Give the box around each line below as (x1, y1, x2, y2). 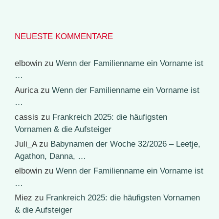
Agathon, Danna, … (15, 152, 86, 161)
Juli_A (15, 139, 37, 149)
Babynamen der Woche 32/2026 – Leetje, (50, 139, 200, 149)
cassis (15, 112, 39, 122)
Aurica (15, 86, 38, 95)
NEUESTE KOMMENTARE (15, 32, 113, 42)
